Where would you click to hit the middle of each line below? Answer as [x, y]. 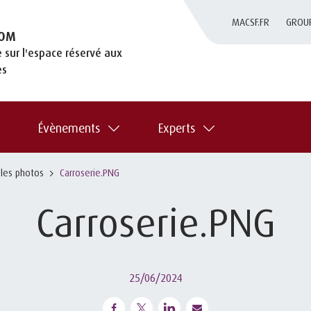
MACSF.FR [251, 22]
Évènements [69, 127]
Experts [177, 127]
